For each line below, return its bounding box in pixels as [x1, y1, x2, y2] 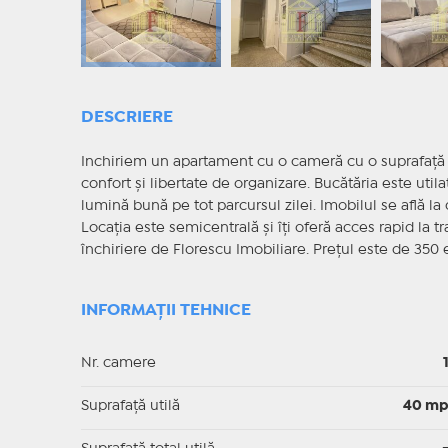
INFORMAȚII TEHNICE [80, 303, 251, 319]
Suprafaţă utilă [80, 400, 180, 413]
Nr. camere [80, 357, 156, 370]
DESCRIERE [80, 110, 173, 126]
